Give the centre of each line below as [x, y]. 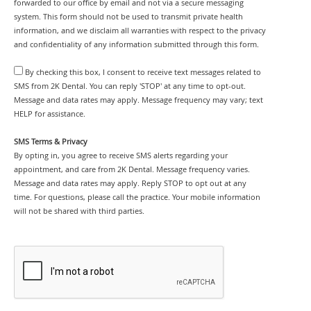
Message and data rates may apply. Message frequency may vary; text [138, 100]
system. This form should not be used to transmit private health [128, 16]
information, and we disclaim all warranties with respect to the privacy [140, 30]
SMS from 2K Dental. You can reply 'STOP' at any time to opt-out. [130, 86]
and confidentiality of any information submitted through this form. [136, 44]
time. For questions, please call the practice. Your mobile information [137, 197]
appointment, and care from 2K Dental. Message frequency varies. [132, 169]
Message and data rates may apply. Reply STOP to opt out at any [130, 183]
